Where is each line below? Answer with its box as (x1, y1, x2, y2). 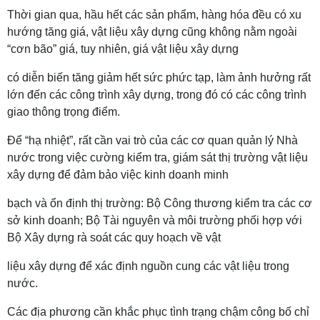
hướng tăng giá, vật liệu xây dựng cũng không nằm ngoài (7, 26, 297, 38)
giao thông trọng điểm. (7, 106, 120, 118)
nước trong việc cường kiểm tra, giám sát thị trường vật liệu (7, 151, 308, 164)
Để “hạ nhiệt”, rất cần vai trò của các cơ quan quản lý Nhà (7, 134, 298, 146)
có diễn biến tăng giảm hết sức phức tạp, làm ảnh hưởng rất (7, 71, 311, 84)
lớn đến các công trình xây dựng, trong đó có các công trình (7, 89, 306, 101)
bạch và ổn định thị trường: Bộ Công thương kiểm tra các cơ (7, 197, 312, 209)
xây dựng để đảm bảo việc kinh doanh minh (7, 169, 229, 181)
